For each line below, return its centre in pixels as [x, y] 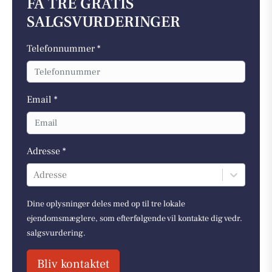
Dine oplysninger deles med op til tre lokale [106, 204]
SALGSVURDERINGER [104, 22]
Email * [42, 100]
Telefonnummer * [64, 48]
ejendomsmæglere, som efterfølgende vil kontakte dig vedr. [134, 218]
